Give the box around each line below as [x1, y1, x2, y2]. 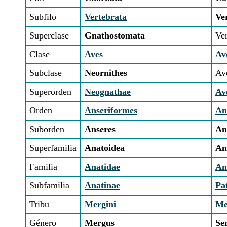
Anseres [85, 124, 116, 134]
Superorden [29, 87, 71, 97]
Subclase [29, 68, 62, 78]
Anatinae [85, 180, 120, 191]
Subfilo [29, 12, 56, 22]
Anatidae [85, 162, 120, 172]
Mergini [85, 199, 116, 209]
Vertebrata [85, 12, 127, 22]
